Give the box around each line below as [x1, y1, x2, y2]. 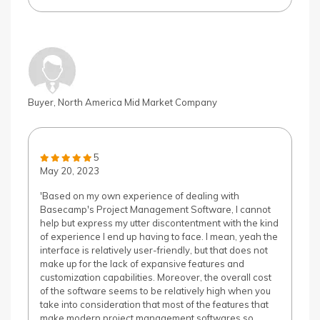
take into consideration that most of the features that [40, 299, 269, 310]
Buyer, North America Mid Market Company [28, 96, 217, 108]
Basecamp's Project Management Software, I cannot [40, 204, 271, 215]
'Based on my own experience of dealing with [40, 190, 239, 201]
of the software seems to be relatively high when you [40, 285, 271, 296]
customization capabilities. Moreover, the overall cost [40, 271, 271, 283]
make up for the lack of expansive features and [40, 258, 244, 269]
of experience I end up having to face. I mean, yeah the [40, 231, 278, 242]
